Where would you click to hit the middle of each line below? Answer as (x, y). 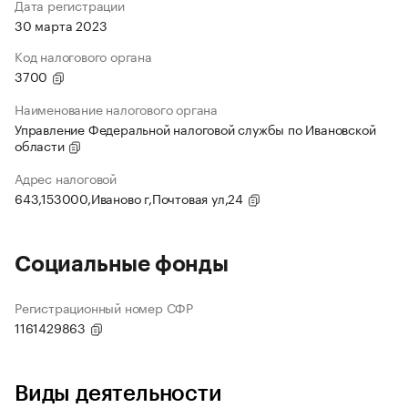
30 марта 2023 (61, 25)
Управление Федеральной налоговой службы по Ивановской (195, 129)
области (41, 145)
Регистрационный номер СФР (104, 307)
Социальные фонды (122, 265)
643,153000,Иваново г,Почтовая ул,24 (131, 198)
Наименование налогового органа (116, 109)
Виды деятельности (118, 394)
